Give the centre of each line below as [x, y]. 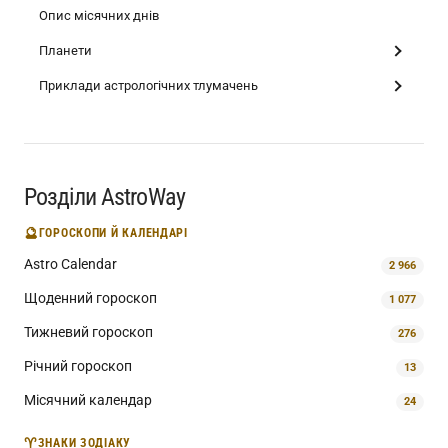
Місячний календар [88, 400]
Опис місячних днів [99, 15]
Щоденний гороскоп [90, 298]
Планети [65, 50]
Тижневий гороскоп [88, 332]
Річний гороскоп [78, 366]
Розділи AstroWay [104, 197]
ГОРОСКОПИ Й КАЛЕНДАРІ [113, 232]
